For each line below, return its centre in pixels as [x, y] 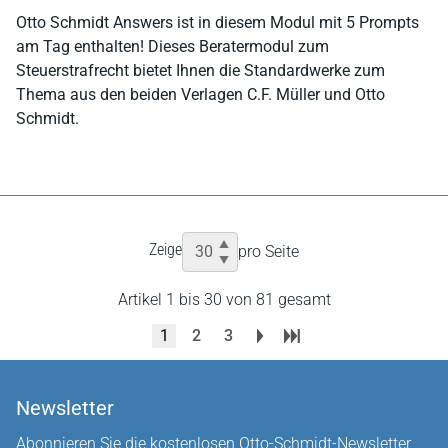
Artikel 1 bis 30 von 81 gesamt [224, 299]
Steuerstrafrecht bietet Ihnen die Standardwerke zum [200, 70]
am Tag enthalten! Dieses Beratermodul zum [172, 46]
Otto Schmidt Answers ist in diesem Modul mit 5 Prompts [217, 22]
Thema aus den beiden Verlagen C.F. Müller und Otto [200, 94]
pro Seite [268, 251]
